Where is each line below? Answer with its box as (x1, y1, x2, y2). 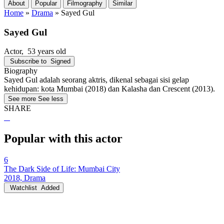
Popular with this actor (4, 132, 122, 145)
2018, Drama (4, 173, 45, 182)
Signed (50, 57, 70, 65)
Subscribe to (10, 57, 46, 65)
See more (8, 95, 36, 103)
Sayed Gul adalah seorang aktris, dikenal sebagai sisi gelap (4, 75, 189, 84)
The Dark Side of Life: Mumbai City (4, 164, 120, 173)
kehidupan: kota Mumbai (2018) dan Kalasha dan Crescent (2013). (4, 84, 215, 93)
